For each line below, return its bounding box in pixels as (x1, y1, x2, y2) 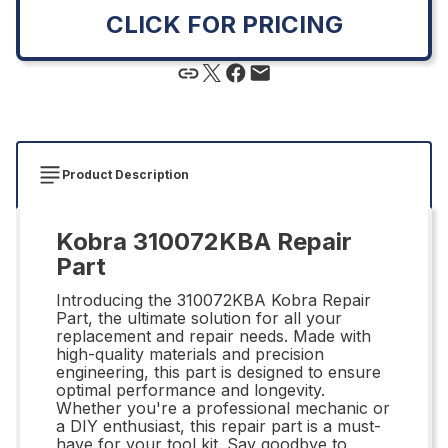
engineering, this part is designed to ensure (56, 361, 381, 382)
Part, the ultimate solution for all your (56, 307, 342, 328)
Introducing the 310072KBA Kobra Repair (56, 289, 371, 310)
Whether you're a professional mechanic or (56, 397, 390, 418)
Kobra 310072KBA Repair (56, 226, 352, 256)
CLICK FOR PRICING (105, 9, 343, 39)
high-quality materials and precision (56, 343, 324, 364)
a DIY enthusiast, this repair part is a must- (56, 415, 381, 436)
